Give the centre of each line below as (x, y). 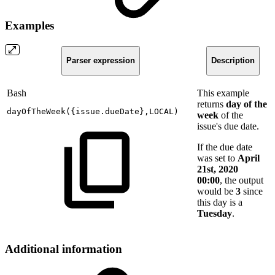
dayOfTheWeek (36, 111)
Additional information (64, 249)
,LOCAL (159, 111)
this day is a (220, 202)
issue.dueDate (107, 111)
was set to (217, 158)
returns (211, 104)
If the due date (225, 147)
